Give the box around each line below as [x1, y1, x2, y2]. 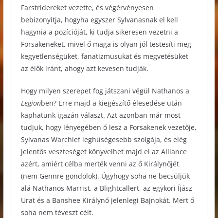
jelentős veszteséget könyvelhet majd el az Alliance [20, 146, 187, 156]
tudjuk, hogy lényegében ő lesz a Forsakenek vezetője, [20, 122, 197, 132]
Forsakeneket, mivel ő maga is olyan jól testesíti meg [20, 39, 191, 49]
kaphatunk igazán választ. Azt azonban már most [20, 110, 181, 120]
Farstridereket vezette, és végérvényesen [20, 2, 154, 12]
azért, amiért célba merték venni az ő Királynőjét [20, 159, 179, 168]
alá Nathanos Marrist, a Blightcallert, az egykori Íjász [20, 183, 192, 193]
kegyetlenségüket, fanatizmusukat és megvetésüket [20, 51, 188, 61]
